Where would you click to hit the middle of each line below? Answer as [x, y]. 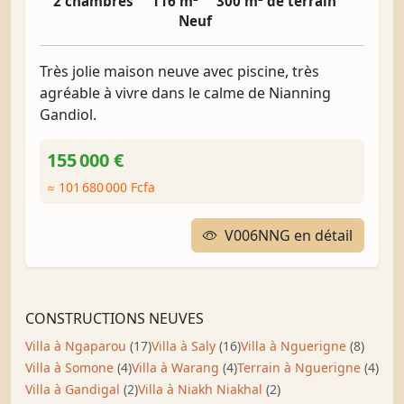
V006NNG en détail [289, 235]
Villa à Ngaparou [78, 346]
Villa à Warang [177, 367]
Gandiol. [68, 115]
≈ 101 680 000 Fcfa [101, 187]
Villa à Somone [71, 367]
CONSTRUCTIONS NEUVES [115, 318]
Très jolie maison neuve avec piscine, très [179, 71]
